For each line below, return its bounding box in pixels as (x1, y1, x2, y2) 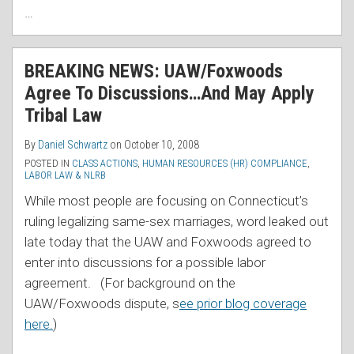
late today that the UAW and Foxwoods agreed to (24, 233, 311, 250)
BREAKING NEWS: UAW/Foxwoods (24, 59, 283, 82)
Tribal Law (24, 104, 102, 126)
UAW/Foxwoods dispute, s (24, 295, 179, 311)
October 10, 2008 (124, 137, 199, 151)
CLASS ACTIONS (72, 156, 137, 169)
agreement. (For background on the (24, 274, 235, 291)
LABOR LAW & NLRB (24, 168, 106, 181)
